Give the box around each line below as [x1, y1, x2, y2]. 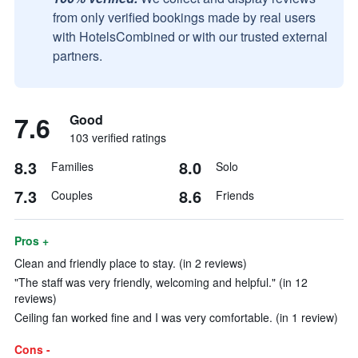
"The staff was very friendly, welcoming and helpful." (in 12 [14, 274, 308, 290]
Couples [51, 187, 93, 203]
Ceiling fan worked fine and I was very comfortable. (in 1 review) [14, 309, 338, 325]
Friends [216, 187, 254, 203]
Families [51, 158, 93, 174]
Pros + [14, 233, 49, 249]
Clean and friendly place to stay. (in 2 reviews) [14, 255, 247, 271]
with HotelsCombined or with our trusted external [53, 27, 328, 46]
